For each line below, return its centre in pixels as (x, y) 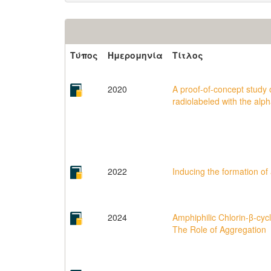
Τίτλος (188, 55)
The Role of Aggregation (219, 229)
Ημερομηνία (135, 55)
